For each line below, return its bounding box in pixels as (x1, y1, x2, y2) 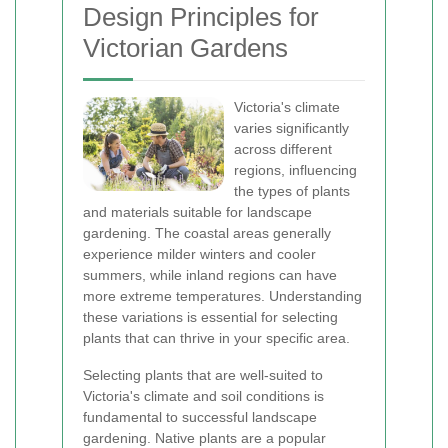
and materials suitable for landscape (83, 204, 312, 220)
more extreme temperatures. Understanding (83, 288, 362, 304)
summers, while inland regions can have (83, 267, 337, 283)
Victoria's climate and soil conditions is (83, 388, 324, 404)
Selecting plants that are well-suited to (83, 367, 323, 383)
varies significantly (234, 120, 349, 136)
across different (234, 141, 332, 157)
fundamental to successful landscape (83, 409, 317, 425)
